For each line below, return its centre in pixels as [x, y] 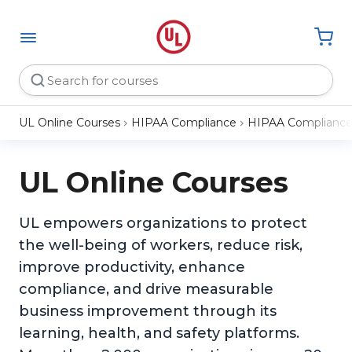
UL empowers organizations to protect [163, 223]
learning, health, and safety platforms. [159, 333]
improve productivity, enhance [132, 267]
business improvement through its [148, 311]
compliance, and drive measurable [146, 289]
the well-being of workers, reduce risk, [161, 245]
